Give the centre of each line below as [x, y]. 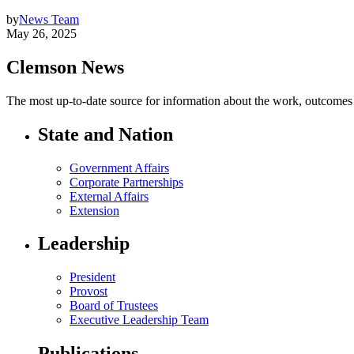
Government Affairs [119, 168]
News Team [49, 19]
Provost [88, 292]
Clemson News [65, 67]
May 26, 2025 [41, 33]
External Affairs [109, 196]
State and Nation [105, 134]
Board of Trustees [114, 306]
